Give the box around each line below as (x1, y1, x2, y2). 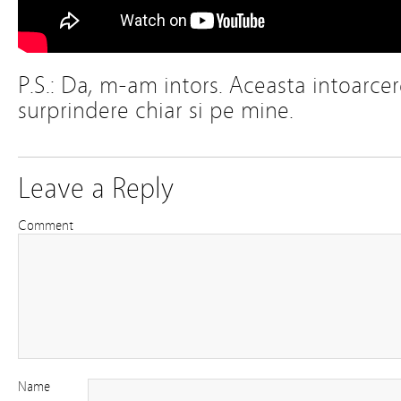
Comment (18, 218, 73, 234)
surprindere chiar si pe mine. (18, 96, 294, 124)
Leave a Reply (18, 172, 174, 205)
